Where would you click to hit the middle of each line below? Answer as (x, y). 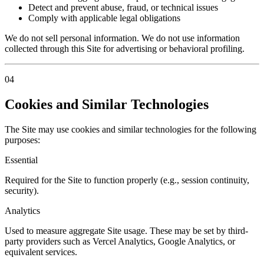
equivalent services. (41, 252)
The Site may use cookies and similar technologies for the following (131, 130)
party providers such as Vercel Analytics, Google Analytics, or (120, 242)
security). (22, 191)
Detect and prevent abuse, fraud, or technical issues (123, 8)
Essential (21, 160)
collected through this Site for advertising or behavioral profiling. (125, 49)
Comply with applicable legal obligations (104, 18)
